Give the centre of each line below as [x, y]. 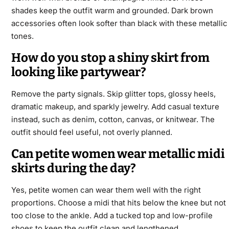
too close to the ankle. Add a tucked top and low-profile [112, 216]
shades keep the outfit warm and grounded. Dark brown [112, 11]
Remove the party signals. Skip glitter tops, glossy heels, [113, 94]
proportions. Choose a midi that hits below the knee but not [118, 203]
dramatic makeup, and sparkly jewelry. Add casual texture [115, 107]
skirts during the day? [73, 168]
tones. [22, 36]
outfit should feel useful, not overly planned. [91, 132]
